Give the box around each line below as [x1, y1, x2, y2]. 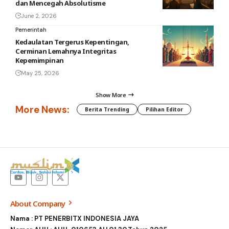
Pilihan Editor [146, 106, 183, 113]
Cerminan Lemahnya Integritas [15, 47, 117, 56]
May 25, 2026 [21, 70, 59, 77]
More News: [15, 103, 69, 116]
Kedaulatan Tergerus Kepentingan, [15, 37, 129, 47]
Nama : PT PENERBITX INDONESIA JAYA [10, 214, 139, 223]
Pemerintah [15, 26, 47, 34]
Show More [96, 91, 126, 99]
